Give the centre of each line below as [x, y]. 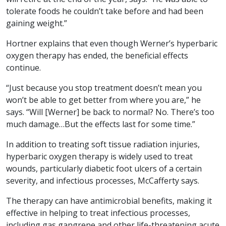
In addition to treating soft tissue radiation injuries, [103, 145]
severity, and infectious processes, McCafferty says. [103, 181]
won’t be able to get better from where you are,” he [103, 100]
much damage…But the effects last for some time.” [101, 124]
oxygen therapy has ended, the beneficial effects [97, 56]
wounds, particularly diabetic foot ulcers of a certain [104, 169]
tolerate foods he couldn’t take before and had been [105, 11]
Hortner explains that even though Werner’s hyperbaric [112, 44]
